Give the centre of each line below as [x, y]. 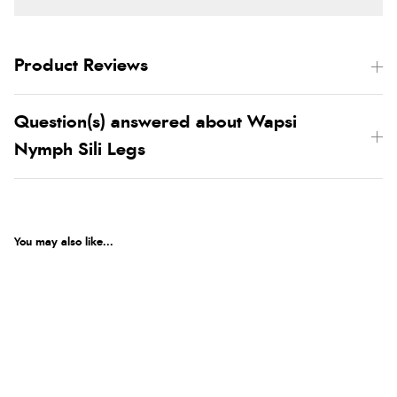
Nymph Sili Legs [80, 150]
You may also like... [64, 243]
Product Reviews [81, 66]
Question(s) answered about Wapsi [156, 123]
